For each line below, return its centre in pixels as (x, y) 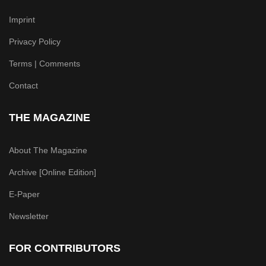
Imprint (22, 19)
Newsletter (29, 216)
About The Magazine (48, 150)
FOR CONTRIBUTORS (65, 248)
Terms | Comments (45, 63)
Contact (23, 85)
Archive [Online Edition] (53, 172)
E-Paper (24, 194)
